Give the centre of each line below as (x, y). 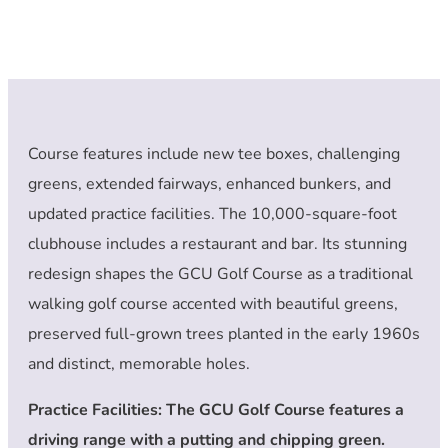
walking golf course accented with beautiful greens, (213, 303)
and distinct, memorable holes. (139, 363)
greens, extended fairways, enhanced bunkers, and (209, 183)
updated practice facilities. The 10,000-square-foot (212, 213)
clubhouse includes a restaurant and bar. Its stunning (217, 243)
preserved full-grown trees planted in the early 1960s (224, 333)
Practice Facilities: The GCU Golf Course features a (216, 409)
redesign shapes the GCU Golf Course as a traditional (220, 273)
